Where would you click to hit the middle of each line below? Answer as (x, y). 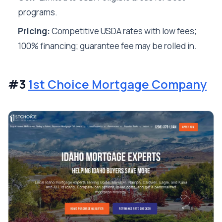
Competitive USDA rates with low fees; (123, 31)
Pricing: (34, 31)
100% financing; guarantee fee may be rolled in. (107, 46)
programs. (38, 12)
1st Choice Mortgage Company (117, 84)
